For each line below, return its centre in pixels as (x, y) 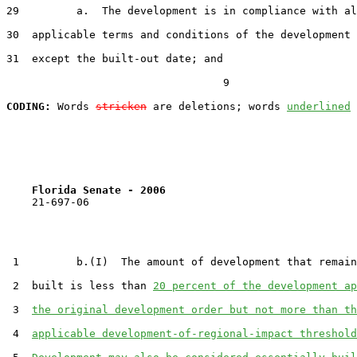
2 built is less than (80, 285)
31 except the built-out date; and (115, 58)
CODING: (29, 106)
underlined (319, 106)
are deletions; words (217, 106)
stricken (121, 106)
